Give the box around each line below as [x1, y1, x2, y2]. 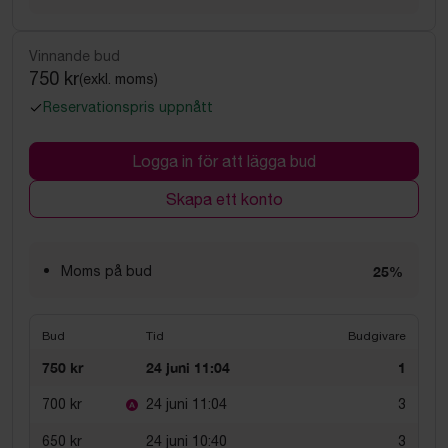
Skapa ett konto [165, 190, 283, 208]
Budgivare [348, 329, 406, 343]
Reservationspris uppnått [43, 99, 213, 115]
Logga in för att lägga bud [132, 152, 316, 170]
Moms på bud [61, 263, 152, 279]
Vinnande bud [29, 48, 120, 64]
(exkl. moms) [79, 70, 158, 87]
